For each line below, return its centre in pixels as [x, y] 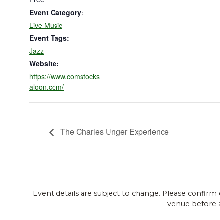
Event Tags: [49, 38]
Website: [44, 63]
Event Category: [56, 12]
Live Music [46, 25]
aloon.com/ [47, 87]
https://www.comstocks [65, 76]
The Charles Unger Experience [114, 132]
